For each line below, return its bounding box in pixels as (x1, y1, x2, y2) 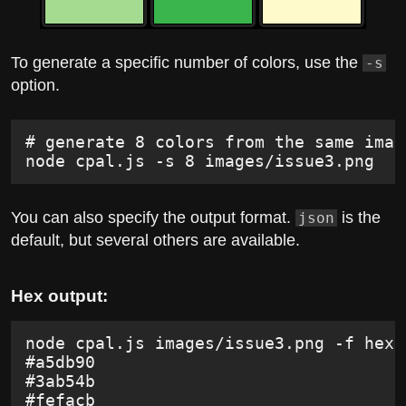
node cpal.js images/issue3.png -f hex (25, 333, 395, 353)
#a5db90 (25, 353, 96, 372)
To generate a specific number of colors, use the (11, 53, 362, 72)
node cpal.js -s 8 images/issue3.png (25, 151, 375, 171)
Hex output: (11, 286, 108, 306)
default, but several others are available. (11, 231, 300, 250)
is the (337, 208, 381, 227)
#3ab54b (25, 372, 96, 391)
